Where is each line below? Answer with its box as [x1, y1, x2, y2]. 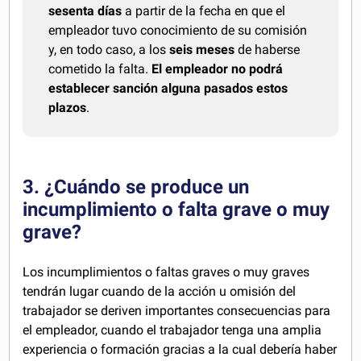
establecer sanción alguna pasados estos [48, 81, 288, 96]
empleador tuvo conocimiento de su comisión [48, 23, 308, 38]
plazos [48, 100, 87, 115]
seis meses [169, 42, 235, 57]
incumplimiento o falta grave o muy [23, 198, 330, 221]
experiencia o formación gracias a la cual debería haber [23, 342, 338, 357]
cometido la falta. [48, 61, 152, 77]
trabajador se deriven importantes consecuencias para [23, 303, 331, 318]
